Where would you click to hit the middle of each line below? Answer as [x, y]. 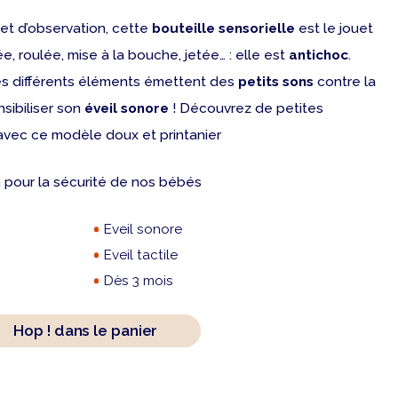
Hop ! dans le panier [86, 330]
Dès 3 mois [138, 280]
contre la [345, 81]
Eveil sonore [143, 229]
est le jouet [336, 28]
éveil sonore [128, 108]
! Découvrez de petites [248, 108]
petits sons [276, 81]
